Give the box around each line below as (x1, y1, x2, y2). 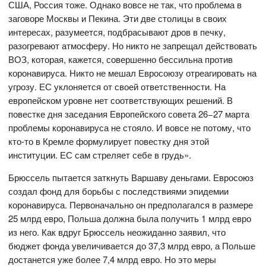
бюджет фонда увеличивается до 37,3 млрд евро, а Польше (8, 239, 256, 252)
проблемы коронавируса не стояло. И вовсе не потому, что (8, 121, 251, 134)
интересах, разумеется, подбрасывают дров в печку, (8, 25, 226, 38)
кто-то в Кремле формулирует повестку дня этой (8, 134, 210, 147)
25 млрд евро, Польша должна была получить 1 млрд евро (8, 211, 252, 224)
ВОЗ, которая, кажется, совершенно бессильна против (8, 52, 233, 65)
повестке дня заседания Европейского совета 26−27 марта (8, 107, 250, 120)
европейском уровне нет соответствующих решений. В (8, 93, 233, 106)
